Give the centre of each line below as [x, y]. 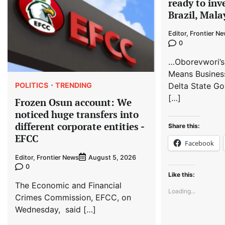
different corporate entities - [80, 127]
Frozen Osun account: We [73, 102]
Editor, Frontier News [47, 157]
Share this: [184, 126]
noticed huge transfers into [77, 115]
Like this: [181, 174]
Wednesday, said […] [55, 210]
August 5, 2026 [112, 158]
